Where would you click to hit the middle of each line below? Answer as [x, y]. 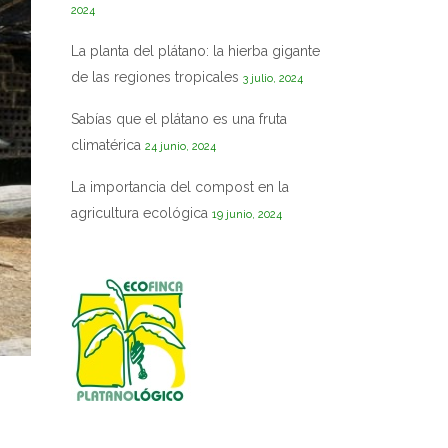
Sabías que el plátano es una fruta [179, 119]
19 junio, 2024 [247, 214]
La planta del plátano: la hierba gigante [195, 51]
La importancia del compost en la [180, 187]
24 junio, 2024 [180, 146]
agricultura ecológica [139, 213]
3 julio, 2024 [273, 78]
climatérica [106, 145]
